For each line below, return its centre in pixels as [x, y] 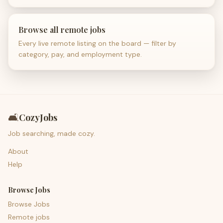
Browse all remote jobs [62, 30]
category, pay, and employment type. [80, 54]
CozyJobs [38, 117]
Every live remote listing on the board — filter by [97, 43]
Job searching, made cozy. [52, 133]
